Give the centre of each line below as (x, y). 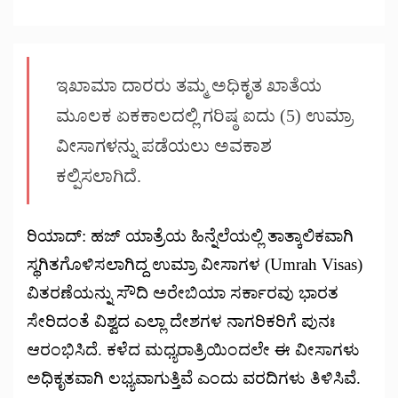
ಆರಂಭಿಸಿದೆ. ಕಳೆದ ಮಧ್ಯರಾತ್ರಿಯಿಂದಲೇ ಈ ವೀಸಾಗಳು (193, 349)
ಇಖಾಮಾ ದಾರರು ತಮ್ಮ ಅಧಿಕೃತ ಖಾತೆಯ (189, 85)
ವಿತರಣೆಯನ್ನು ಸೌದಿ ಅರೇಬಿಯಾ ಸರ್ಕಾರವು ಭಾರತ (183, 292)
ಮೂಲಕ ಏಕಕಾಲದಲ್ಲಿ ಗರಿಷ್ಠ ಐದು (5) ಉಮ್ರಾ (204, 115)
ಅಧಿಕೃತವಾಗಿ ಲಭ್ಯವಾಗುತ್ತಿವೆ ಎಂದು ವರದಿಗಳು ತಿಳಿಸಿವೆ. (194, 378)
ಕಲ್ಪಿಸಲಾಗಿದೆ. (99, 175)
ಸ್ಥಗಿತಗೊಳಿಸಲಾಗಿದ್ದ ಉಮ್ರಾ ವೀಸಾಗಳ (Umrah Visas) (195, 264)
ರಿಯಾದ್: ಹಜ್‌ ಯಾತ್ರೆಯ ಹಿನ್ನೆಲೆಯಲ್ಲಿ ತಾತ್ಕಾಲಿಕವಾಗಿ (190, 235)
